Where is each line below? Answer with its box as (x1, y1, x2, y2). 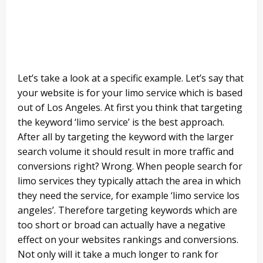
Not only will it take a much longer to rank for (18, 248, 218, 261)
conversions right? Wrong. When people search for (18, 160, 242, 173)
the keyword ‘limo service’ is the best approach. (18, 116, 224, 129)
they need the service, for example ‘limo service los (18, 189, 240, 203)
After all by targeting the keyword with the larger (18, 130, 234, 144)
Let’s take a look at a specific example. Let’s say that (18, 72, 244, 85)
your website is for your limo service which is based (18, 86, 242, 100)
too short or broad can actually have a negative (18, 218, 225, 232)
